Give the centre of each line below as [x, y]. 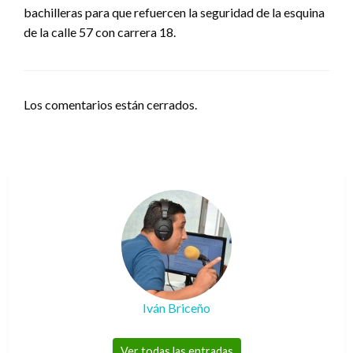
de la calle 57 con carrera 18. [100, 32]
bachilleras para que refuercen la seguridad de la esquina [174, 12]
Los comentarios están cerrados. [110, 104]
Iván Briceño [176, 307]
